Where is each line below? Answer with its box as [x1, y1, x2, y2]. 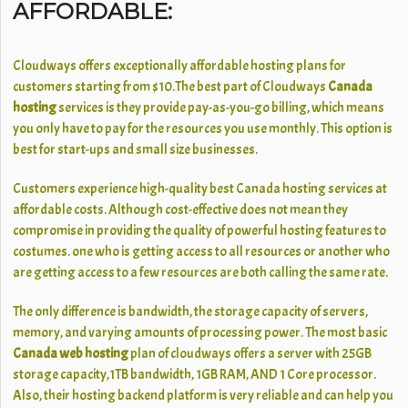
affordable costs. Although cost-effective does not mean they [13, 201, 349, 219]
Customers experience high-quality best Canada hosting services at [13, 180, 388, 198]
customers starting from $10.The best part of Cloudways [13, 78, 329, 96]
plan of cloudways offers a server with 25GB [130, 345, 372, 362]
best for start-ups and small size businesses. [13, 141, 259, 158]
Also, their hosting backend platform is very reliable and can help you [13, 387, 394, 404]
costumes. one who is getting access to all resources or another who [13, 243, 391, 260]
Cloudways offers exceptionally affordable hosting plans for [13, 57, 347, 75]
